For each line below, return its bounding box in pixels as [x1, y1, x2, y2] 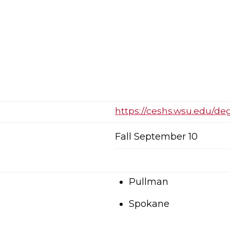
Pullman [129, 176, 168, 188]
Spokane [129, 198, 169, 210]
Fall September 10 [115, 131, 198, 143]
